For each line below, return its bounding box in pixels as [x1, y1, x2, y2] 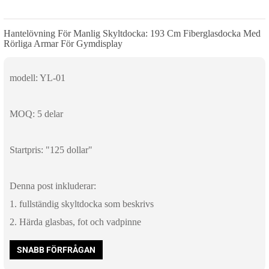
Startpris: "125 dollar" [10, 145, 92, 156]
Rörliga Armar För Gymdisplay [4, 38, 122, 49]
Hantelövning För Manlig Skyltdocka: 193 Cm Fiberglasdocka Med [4, 28, 261, 39]
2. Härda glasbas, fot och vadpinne [10, 217, 141, 228]
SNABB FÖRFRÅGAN [17, 245, 95, 255]
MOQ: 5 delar [10, 109, 63, 119]
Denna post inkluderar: [10, 181, 96, 192]
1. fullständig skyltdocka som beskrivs [10, 199, 154, 210]
